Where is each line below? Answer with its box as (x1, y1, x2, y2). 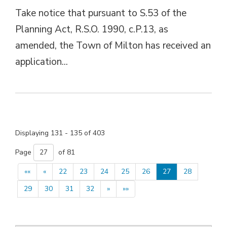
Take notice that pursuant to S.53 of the (15, 6, 186, 20)
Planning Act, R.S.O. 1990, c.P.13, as (15, 22, 168, 36)
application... (15, 55, 68, 68)
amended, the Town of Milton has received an (15, 39, 211, 52)
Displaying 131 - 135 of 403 (15, 128, 105, 138)
